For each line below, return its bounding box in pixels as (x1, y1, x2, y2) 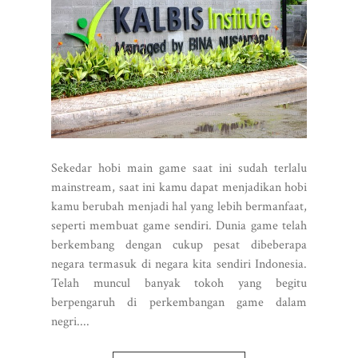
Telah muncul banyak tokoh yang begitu (51, 275, 307, 292)
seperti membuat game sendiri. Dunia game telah (51, 217, 307, 235)
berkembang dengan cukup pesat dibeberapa (51, 237, 307, 254)
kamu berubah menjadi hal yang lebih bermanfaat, (51, 198, 307, 216)
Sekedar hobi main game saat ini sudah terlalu (51, 160, 307, 177)
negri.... (51, 313, 89, 331)
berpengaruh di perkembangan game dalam (51, 294, 307, 312)
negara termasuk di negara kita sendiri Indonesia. (51, 256, 307, 273)
